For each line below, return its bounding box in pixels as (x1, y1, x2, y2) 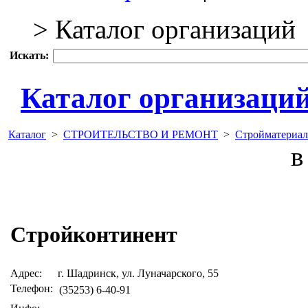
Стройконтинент (10, 222, 177, 247)
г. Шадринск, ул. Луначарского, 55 (58, 267, 219, 279)
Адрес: (10, 267, 42, 279)
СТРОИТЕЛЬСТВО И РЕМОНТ (63, 128, 218, 140)
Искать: (10, 49, 49, 61)
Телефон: (10, 282, 53, 294)
